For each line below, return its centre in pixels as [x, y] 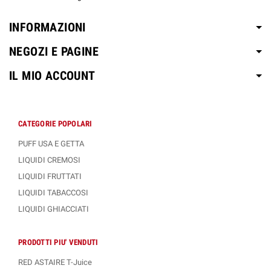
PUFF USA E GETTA [51, 144]
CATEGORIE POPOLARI [55, 124]
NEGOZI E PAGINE [54, 52]
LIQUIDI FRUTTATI [50, 177]
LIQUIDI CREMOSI [49, 160]
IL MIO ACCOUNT [52, 76]
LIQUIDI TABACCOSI [53, 193]
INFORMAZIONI [47, 28]
